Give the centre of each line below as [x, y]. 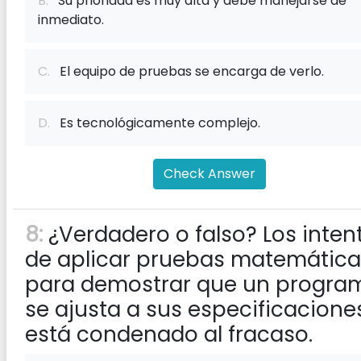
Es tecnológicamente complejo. [155, 123]
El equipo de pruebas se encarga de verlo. [187, 71]
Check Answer [210, 174]
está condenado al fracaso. [169, 334]
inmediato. [71, 20]
